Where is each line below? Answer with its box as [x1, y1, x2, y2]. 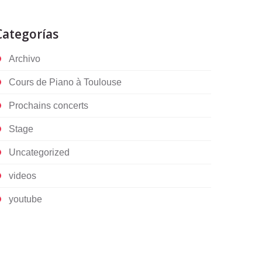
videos [9, 171, 36, 181]
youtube [9, 194, 42, 204]
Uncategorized [9, 147, 70, 157]
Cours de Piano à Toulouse [9, 77, 122, 87]
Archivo [9, 54, 40, 64]
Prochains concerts [9, 101, 88, 111]
